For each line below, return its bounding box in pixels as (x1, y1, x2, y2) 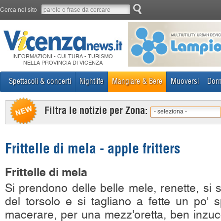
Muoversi (171, 76, 199, 86)
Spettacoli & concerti (9, 76, 71, 86)
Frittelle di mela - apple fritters (5, 139, 180, 157)
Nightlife (79, 76, 104, 86)
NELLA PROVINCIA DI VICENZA (23, 60, 103, 66)
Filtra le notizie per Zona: (44, 104, 148, 116)
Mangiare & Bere (112, 76, 162, 86)
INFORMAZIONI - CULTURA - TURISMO (12, 53, 113, 60)
